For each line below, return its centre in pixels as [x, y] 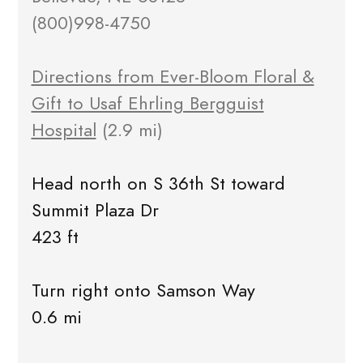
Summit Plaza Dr [95, 211]
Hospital [64, 130]
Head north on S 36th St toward [158, 184]
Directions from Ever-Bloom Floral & [173, 77]
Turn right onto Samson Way [143, 291]
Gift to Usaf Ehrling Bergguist [147, 104]
